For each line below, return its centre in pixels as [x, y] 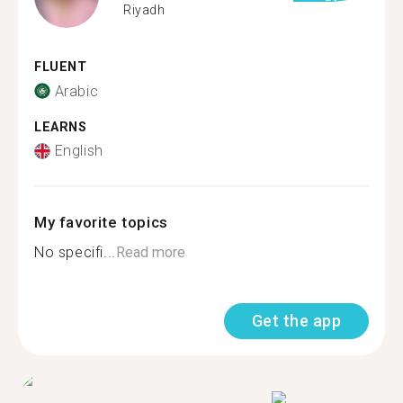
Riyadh [144, 9]
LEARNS [61, 127]
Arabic [76, 91]
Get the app [296, 321]
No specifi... [75, 252]
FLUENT [61, 67]
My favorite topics [101, 222]
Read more [150, 252]
